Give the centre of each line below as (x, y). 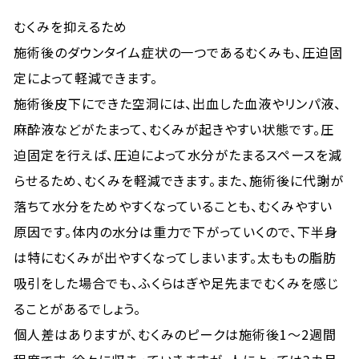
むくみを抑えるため (71, 26)
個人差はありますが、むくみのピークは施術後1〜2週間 (175, 334)
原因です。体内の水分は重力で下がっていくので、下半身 (176, 232)
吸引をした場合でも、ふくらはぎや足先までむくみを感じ (176, 283)
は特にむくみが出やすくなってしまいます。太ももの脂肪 (175, 257)
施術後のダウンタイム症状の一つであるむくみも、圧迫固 (178, 52)
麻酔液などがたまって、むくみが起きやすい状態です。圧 (174, 129)
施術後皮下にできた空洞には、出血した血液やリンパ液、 (177, 103)
